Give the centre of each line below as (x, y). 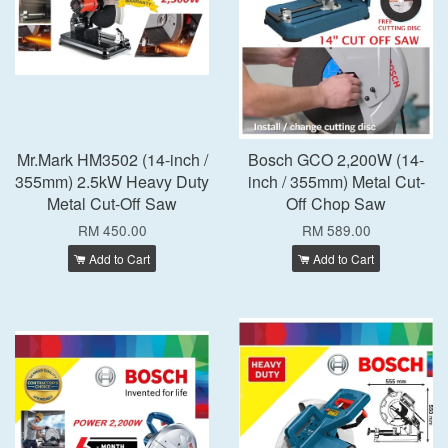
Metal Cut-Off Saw (112, 203)
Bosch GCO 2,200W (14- (336, 159)
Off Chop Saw (336, 203)
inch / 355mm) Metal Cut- (336, 181)
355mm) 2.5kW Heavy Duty (112, 181)
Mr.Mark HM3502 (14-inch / (112, 159)
